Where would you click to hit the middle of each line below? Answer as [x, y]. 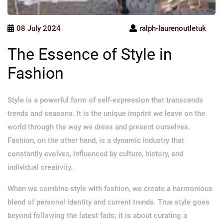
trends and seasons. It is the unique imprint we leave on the [106, 113]
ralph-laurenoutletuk [172, 28]
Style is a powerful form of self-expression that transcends [105, 100]
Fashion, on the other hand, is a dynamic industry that [96, 140]
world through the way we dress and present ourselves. [99, 127]
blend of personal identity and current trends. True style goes [109, 202]
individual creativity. [40, 167]
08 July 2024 [39, 28]
